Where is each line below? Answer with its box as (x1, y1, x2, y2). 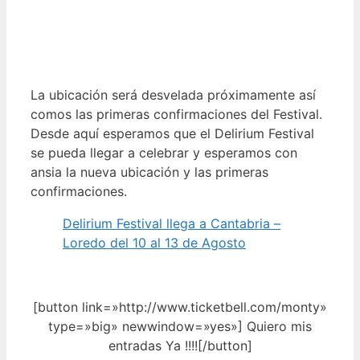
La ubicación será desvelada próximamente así (31, 86, 316, 103)
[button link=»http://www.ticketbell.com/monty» (33, 298, 327, 315)
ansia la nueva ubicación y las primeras (31, 163, 268, 180)
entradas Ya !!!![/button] (108, 337, 252, 354)
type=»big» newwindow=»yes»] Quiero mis (48, 317, 312, 334)
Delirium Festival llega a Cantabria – (63, 215, 280, 231)
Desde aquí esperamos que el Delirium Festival (31, 125, 314, 141)
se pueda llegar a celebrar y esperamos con (31, 144, 297, 161)
